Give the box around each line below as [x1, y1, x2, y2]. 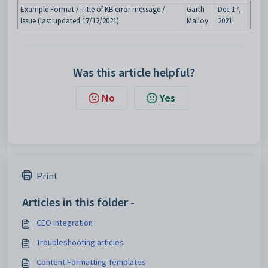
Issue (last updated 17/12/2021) [20, 16, 119, 26]
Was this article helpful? [73, 65, 195, 80]
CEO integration [36, 217, 93, 228]
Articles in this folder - [22, 194, 135, 209]
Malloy [187, 16, 208, 26]
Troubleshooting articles [36, 237, 124, 248]
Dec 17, [218, 4, 241, 14]
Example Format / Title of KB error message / [20, 4, 165, 14]
